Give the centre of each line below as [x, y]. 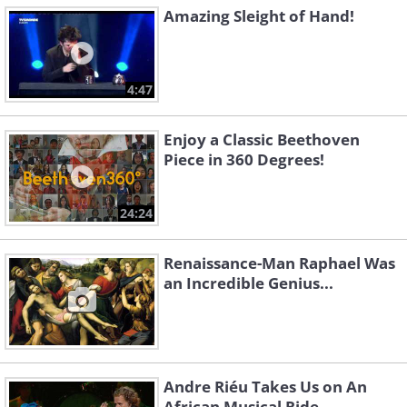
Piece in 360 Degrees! [244, 160]
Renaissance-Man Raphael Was [279, 263]
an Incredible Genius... [248, 283]
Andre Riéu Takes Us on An [265, 387]
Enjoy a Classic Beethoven [262, 140]
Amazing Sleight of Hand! [259, 16]
